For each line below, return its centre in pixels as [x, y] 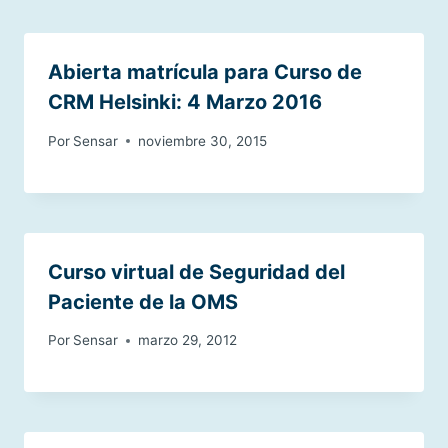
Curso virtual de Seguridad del [196, 271]
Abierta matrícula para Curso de [205, 72]
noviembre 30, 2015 [203, 140]
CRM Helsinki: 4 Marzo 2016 [185, 102]
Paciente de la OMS [143, 301]
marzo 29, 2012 [188, 340]
